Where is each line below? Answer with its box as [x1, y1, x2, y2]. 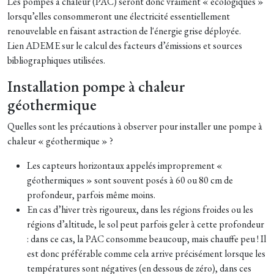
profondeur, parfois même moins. [27, 188, 155, 201]
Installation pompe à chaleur [7, 76, 185, 97]
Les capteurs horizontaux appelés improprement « [27, 158, 223, 172]
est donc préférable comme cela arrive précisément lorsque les [27, 246, 265, 260]
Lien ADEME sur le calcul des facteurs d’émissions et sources [7, 39, 242, 52]
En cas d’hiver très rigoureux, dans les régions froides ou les [27, 202, 253, 216]
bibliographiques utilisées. [7, 53, 105, 67]
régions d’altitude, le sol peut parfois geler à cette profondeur [27, 217, 264, 231]
